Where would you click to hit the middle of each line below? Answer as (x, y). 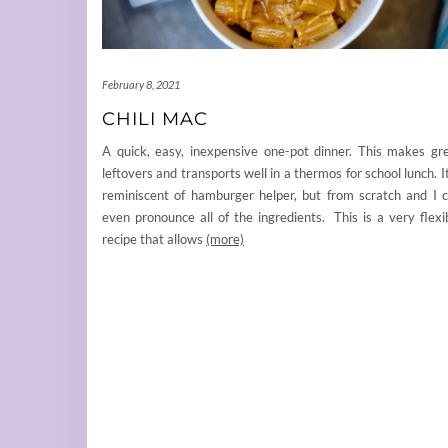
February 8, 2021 (141, 85)
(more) (225, 239)
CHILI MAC (155, 119)
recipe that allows (154, 239)
